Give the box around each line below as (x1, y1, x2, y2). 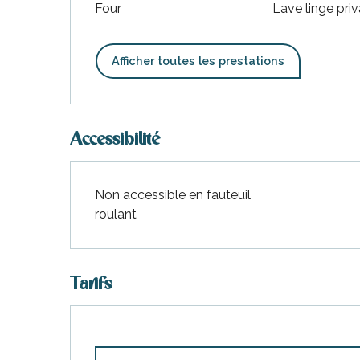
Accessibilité (70, 131, 161, 149)
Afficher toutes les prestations (112, 53, 285, 67)
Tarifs (70, 276, 112, 293)
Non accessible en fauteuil (95, 186, 252, 202)
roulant (95, 206, 137, 222)
